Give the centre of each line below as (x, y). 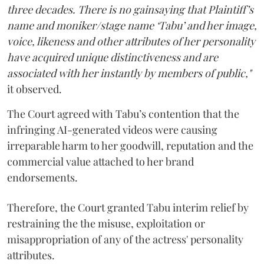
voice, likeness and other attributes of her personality (131, 41)
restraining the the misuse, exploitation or (106, 223)
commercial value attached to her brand (100, 161)
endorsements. (42, 177)
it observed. (34, 89)
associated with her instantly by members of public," (129, 73)
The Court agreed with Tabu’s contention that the (123, 113)
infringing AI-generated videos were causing (112, 129)
